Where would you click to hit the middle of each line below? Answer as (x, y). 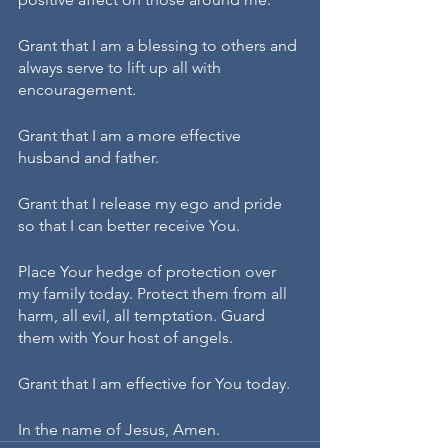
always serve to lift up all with (121, 68)
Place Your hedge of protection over (149, 272)
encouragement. (79, 90)
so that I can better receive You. (129, 226)
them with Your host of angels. (125, 338)
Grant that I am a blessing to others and (159, 46)
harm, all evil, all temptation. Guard (143, 316)
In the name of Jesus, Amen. (119, 430)
